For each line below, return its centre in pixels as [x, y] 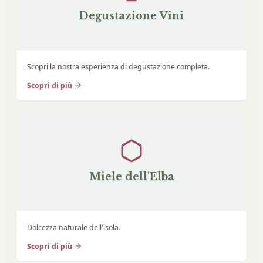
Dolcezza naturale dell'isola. [73, 227]
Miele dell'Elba [131, 176]
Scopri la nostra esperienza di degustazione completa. [118, 66]
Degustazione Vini [131, 16]
